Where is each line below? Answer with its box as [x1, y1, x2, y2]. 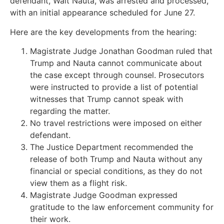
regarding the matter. [30, 105, 110, 116]
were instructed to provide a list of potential [30, 81, 198, 92]
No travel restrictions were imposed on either [30, 117, 202, 128]
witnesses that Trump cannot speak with [30, 93, 183, 104]
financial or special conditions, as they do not [30, 165, 202, 176]
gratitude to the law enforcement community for [30, 201, 213, 212]
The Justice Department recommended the [30, 141, 193, 152]
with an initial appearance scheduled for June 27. [10, 7, 195, 18]
